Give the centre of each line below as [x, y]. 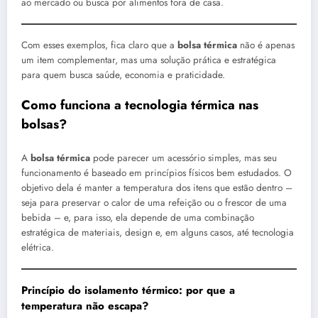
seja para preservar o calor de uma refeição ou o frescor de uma [154, 202]
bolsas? [44, 125]
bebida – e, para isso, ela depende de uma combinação [138, 217]
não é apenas [266, 45]
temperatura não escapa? [85, 306]
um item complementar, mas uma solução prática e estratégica [149, 60]
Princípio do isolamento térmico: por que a [128, 291]
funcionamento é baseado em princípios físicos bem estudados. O [157, 172]
